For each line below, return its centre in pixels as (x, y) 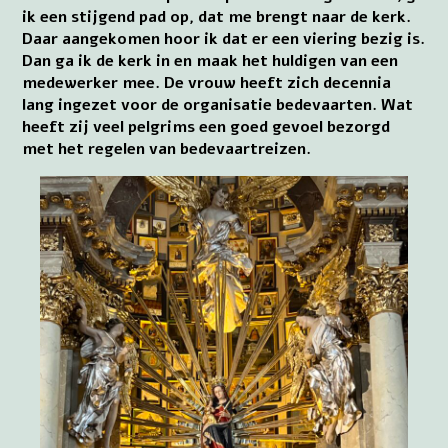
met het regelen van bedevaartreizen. (167, 148)
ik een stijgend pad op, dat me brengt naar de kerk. (217, 16)
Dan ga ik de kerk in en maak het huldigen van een (210, 60)
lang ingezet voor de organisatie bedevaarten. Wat (218, 104)
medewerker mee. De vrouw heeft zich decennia (207, 82)
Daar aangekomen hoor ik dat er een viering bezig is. (224, 38)
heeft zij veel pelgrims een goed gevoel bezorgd (206, 126)
